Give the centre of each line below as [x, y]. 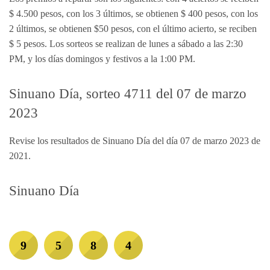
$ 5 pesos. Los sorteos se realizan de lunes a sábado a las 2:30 [126, 44]
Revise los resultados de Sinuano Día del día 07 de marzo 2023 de [135, 141]
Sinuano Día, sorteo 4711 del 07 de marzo [128, 94]
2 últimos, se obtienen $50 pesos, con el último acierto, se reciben [133, 29]
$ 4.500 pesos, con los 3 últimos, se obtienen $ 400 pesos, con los [133, 14]
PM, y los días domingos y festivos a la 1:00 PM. [102, 59]
